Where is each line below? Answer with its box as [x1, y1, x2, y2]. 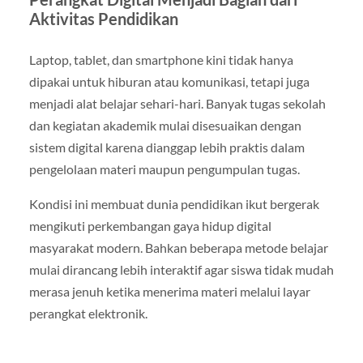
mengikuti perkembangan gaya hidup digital [28, 218, 271, 234]
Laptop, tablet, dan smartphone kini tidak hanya [28, 51, 293, 67]
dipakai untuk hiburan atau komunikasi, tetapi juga [28, 73, 310, 89]
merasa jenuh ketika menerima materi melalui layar [28, 284, 310, 300]
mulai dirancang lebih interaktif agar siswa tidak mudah [28, 262, 334, 278]
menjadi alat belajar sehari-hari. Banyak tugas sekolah [28, 95, 326, 111]
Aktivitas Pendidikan [28, 8, 178, 28]
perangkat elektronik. [28, 305, 147, 322]
